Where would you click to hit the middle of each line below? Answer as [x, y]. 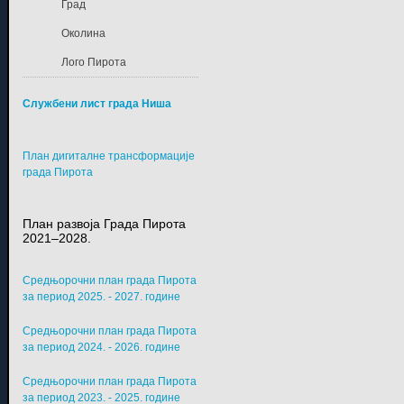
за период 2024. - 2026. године [104, 348]
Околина [83, 34]
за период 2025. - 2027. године [101, 297]
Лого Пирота [93, 63]
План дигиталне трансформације [108, 156]
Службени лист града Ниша [96, 104]
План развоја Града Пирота [104, 224]
